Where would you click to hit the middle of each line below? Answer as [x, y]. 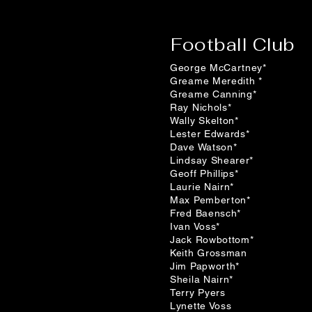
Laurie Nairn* [202, 187]
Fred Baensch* [206, 213]
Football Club [233, 45]
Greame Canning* [213, 94]
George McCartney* [218, 68]
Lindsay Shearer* [212, 160]
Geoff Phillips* [204, 173]
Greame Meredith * [216, 81]
